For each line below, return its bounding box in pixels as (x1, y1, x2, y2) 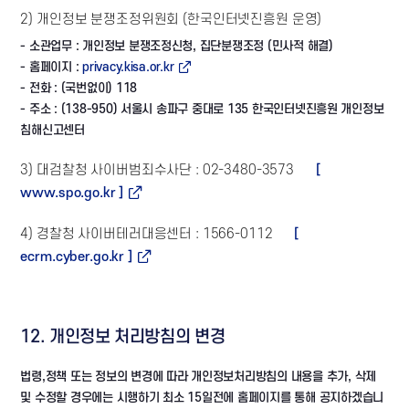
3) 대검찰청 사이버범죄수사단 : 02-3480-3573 (20, 163, 298, 178)
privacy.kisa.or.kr (82, 60, 174, 74)
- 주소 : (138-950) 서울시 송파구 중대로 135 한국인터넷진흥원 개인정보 (20, 102, 384, 116)
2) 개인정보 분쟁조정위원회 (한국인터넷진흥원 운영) (20, 12, 322, 27)
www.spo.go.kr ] (20, 185, 124, 201)
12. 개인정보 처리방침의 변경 (20, 328, 225, 347)
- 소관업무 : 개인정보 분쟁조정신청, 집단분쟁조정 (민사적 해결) (20, 39, 333, 53)
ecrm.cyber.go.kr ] (20, 249, 132, 265)
